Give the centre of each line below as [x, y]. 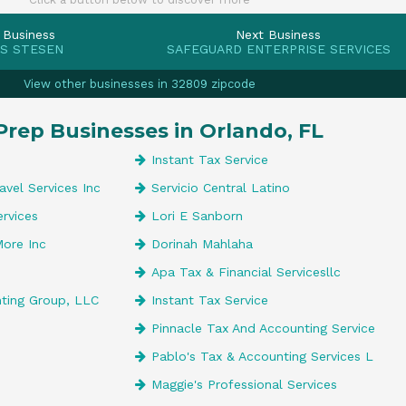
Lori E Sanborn [197, 216]
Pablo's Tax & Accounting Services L [262, 356]
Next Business [278, 34]
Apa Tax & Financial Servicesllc [246, 272]
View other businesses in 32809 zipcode [140, 84]
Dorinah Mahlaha [202, 244]
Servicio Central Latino [221, 188]
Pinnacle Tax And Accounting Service [263, 328]
